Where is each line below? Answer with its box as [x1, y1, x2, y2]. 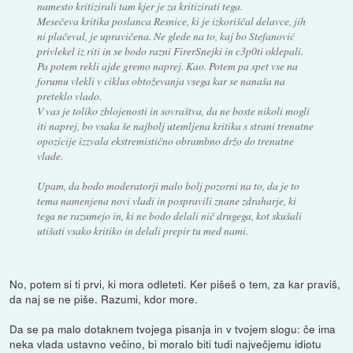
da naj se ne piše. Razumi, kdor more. [9, 291, 199, 307]
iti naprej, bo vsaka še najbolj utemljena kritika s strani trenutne [36, 118, 314, 134]
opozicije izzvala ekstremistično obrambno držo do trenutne [36, 133, 294, 149]
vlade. [36, 148, 63, 164]
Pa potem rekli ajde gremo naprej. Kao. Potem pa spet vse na [36, 58, 298, 74]
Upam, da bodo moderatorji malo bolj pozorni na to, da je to [36, 178, 299, 194]
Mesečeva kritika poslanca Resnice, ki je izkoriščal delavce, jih [36, 13, 306, 29]
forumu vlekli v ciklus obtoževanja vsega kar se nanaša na [36, 73, 285, 89]
